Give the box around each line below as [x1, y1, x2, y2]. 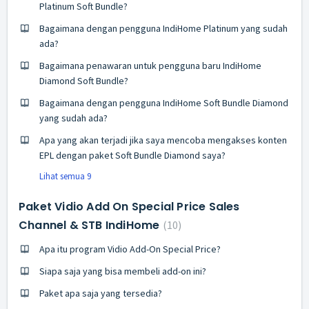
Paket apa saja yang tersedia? [39, 286, 162, 299]
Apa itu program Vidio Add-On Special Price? [39, 242, 221, 255]
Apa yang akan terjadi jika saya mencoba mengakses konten [39, 133, 287, 146]
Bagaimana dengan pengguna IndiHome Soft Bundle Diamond [39, 96, 288, 109]
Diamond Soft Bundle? [39, 74, 128, 87]
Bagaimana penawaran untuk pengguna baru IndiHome [39, 59, 261, 72]
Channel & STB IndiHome [19, 217, 163, 233]
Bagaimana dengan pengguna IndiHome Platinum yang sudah [39, 21, 288, 34]
